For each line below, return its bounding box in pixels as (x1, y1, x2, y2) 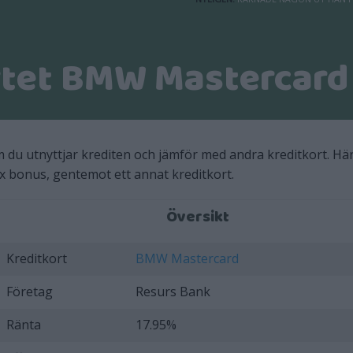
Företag (6, 282, 54, 300)
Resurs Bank (136, 282, 211, 300)
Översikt (166, 204, 230, 230)
